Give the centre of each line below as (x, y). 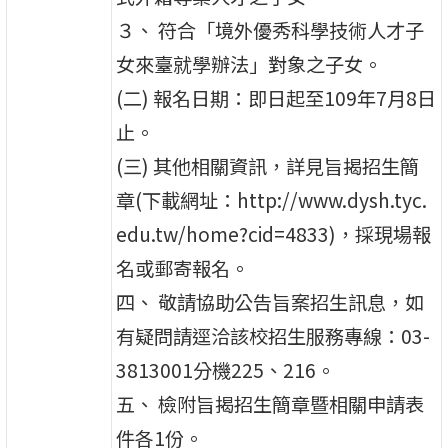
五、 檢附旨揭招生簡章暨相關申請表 (270, 403)
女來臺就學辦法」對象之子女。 (249, 63)
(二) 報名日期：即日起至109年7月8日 (276, 97)
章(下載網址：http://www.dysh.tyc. (272, 199)
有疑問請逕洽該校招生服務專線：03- (273, 335)
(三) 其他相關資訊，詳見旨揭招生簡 (268, 165)
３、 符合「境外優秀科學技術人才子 (270, 29)
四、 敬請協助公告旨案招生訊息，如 (270, 301)
